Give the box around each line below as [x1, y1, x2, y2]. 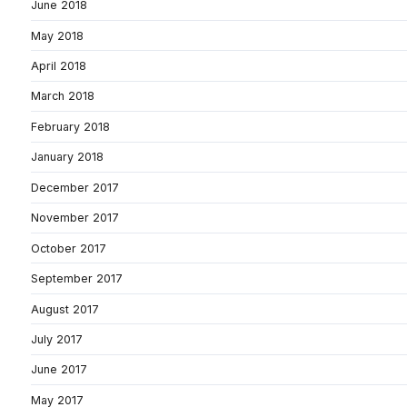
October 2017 [31, 241, 106, 255]
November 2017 [31, 211, 119, 225]
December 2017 [31, 180, 119, 194]
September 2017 [31, 272, 123, 286]
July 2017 [31, 332, 83, 346]
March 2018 [31, 89, 94, 104]
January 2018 [31, 150, 104, 164]
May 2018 [31, 28, 84, 43]
